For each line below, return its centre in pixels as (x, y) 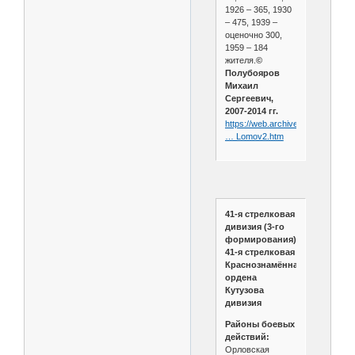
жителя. (240, 61)
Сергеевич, (249, 99)
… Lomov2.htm (254, 137)
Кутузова (244, 290)
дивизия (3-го (254, 227)
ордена (240, 278)
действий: (247, 337)
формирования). (263, 240)
